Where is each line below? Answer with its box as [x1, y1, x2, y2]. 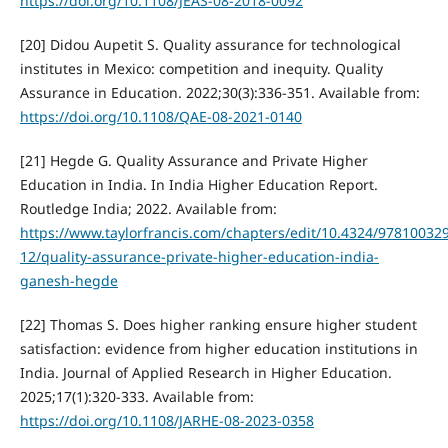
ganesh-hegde [19, 271, 118, 291]
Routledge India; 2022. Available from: [19, 199, 277, 219]
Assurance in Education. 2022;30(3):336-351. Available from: [19, 83, 420, 103]
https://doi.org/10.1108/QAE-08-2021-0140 [19, 107, 302, 127]
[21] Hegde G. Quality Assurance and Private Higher [19, 151, 368, 171]
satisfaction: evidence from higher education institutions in [19, 339, 418, 359]
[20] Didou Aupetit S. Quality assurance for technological [19, 35, 401, 55]
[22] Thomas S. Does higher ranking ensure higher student [19, 315, 417, 335]
